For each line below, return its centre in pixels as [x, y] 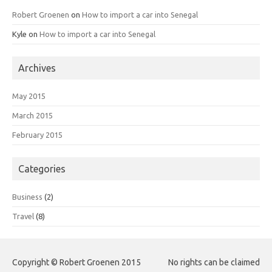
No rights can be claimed [214, 262]
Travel [23, 216]
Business [27, 196]
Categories [42, 168]
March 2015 [32, 115]
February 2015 [37, 134]
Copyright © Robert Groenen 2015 [76, 262]
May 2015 [29, 96]
